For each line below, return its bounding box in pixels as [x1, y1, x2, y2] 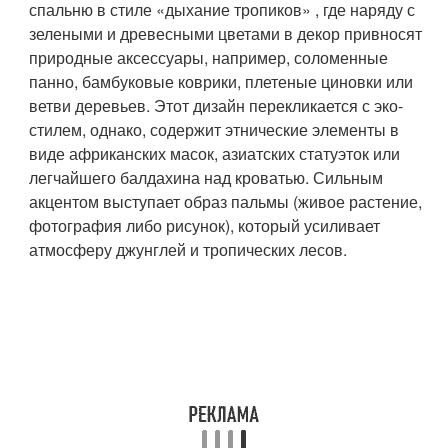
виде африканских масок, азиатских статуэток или [29, 142, 401, 165]
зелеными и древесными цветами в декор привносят [29, 22, 423, 45]
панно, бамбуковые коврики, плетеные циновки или [29, 70, 414, 93]
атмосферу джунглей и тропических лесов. [29, 238, 348, 261]
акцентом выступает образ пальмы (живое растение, [29, 190, 423, 213]
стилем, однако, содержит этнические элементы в [29, 118, 400, 141]
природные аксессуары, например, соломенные [29, 46, 389, 69]
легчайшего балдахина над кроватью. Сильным [29, 166, 384, 189]
